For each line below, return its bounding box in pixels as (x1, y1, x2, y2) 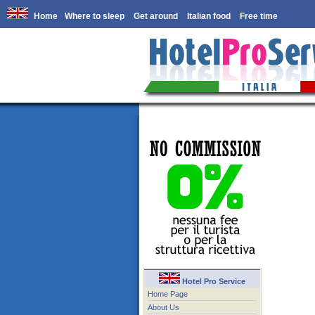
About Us (148, 303, 179, 311)
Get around (134, 11, 180, 21)
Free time (240, 11, 278, 21)
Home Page (148, 290, 188, 298)
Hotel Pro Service (180, 277, 245, 285)
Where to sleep (65, 11, 127, 21)
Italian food (187, 11, 231, 21)
